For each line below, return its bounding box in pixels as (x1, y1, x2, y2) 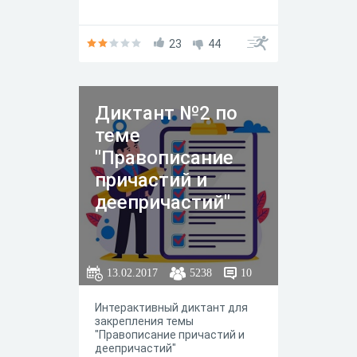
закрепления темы (95, 315, 194, 328)
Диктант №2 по (95, 102, 237, 124)
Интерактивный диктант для (95, 301, 248, 314)
